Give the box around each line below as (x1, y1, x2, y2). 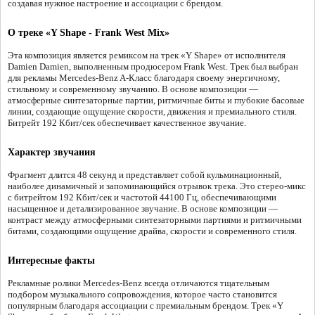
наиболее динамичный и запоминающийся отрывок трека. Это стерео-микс (8, 181, 306, 192)
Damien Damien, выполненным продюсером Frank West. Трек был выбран (8, 61, 298, 72)
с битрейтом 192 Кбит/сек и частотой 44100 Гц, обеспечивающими (8, 192, 276, 203)
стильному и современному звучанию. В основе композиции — (8, 84, 258, 95)
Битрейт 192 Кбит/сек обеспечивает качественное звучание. (8, 117, 246, 129)
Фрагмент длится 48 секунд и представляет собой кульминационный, (8, 169, 281, 181)
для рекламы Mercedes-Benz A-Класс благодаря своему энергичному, (8, 72, 280, 84)
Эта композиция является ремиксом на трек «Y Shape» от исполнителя (8, 50, 285, 61)
